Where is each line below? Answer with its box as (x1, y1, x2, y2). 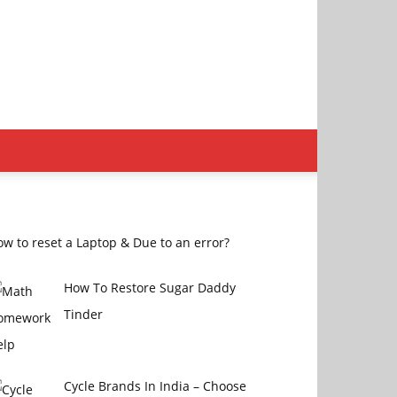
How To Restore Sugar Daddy (63, 279, 236, 296)
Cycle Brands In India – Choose (63, 377, 246, 394)
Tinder (63, 306, 103, 323)
